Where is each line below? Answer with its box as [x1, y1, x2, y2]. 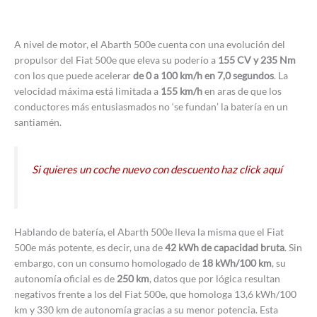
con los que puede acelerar [14, 69, 133, 81]
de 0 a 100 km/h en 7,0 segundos [133, 69, 274, 81]
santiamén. [14, 115, 62, 128]
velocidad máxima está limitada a [14, 84, 161, 97]
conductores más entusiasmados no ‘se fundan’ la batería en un [14, 100, 288, 113]
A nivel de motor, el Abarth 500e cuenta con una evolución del [14, 38, 285, 50]
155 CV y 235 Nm [218, 53, 296, 66]
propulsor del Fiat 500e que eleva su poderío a [14, 53, 218, 66]
